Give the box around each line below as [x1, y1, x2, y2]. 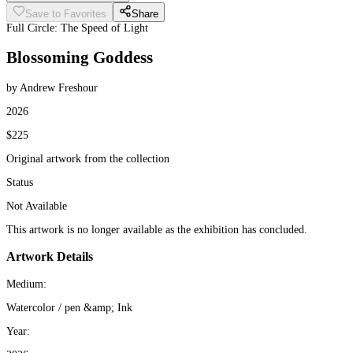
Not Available [6, 199, 67, 212]
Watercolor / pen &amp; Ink [6, 301, 132, 314]
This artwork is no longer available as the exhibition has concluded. [6, 223, 307, 236]
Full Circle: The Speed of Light [6, 22, 148, 34]
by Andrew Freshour [6, 81, 98, 94]
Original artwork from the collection [6, 152, 169, 165]
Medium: [6, 277, 46, 290]
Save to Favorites [25, 8, 106, 20]
